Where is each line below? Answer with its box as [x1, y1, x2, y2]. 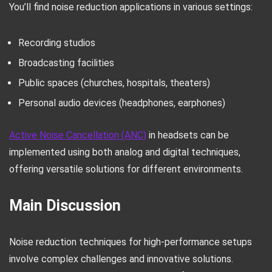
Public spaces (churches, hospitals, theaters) [18, 77, 210, 89]
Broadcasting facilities [18, 57, 114, 69]
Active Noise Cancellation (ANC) [9, 129, 146, 141]
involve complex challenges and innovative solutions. [9, 253, 233, 265]
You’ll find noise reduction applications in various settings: [9, 1, 253, 13]
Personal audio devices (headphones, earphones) [18, 97, 225, 109]
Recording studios [18, 37, 95, 49]
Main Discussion [9, 197, 121, 214]
